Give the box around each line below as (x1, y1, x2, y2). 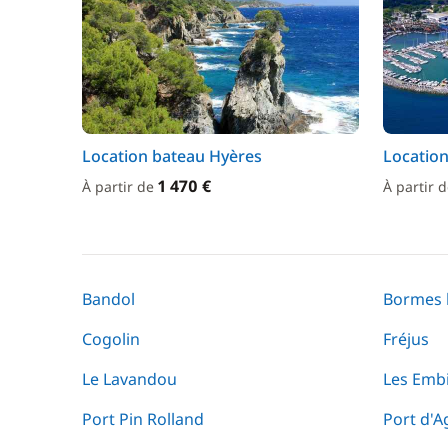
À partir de (82, 177, 158, 196)
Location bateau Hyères (82, 145, 262, 167)
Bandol (82, 288, 135, 310)
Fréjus (383, 328, 429, 350)
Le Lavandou (82, 368, 177, 390)
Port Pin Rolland (82, 408, 204, 430)
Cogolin (82, 328, 140, 350)
